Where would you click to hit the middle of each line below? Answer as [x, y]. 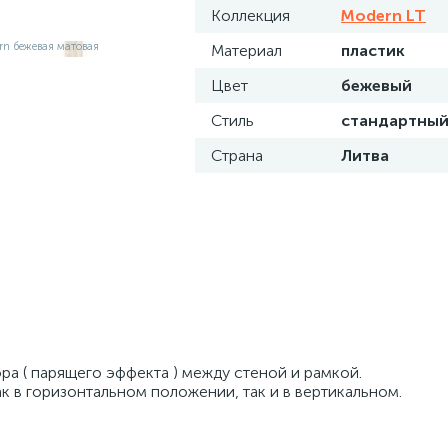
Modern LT [383, 15]
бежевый [376, 85]
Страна [237, 155]
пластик [373, 50]
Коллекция [250, 15]
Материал [246, 50]
